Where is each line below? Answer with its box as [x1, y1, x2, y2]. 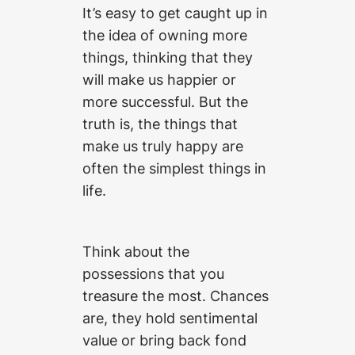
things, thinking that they [82, 48, 253, 66]
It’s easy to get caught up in [82, 3, 268, 21]
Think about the [82, 242, 189, 260]
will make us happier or [82, 70, 236, 88]
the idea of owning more [82, 25, 247, 44]
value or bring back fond [82, 330, 246, 349]
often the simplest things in [82, 158, 266, 177]
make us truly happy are [82, 136, 243, 155]
